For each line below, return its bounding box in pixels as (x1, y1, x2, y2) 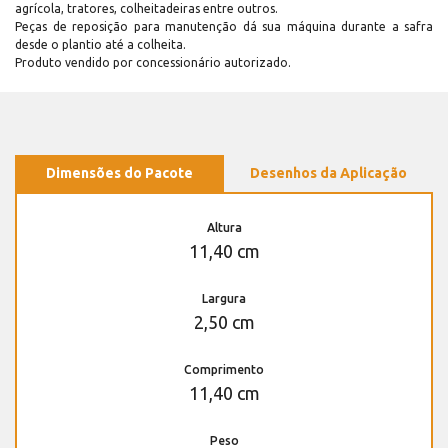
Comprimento (184, 363, 264, 377)
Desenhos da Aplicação (250, 165, 407, 182)
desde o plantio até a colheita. (15, 38, 186, 52)
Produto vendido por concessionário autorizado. (15, 56, 291, 70)
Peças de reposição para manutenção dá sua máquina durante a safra (15, 20, 433, 34)
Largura (202, 292, 246, 306)
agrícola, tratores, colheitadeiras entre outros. (15, 2, 278, 16)
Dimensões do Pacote (46, 165, 193, 182)
